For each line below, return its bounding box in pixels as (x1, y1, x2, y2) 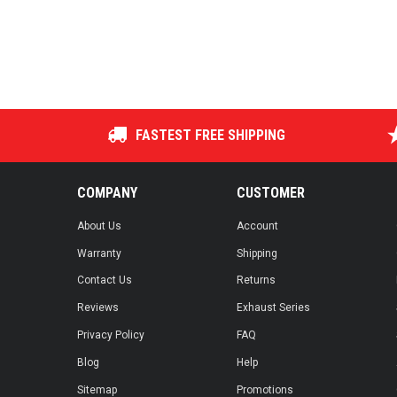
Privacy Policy (77, 329, 144, 342)
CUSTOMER (237, 183, 305, 201)
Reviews (77, 301, 119, 315)
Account (237, 219, 278, 232)
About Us (77, 219, 121, 232)
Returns (237, 274, 276, 287)
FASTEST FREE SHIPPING (136, 126, 286, 144)
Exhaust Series (237, 301, 310, 315)
